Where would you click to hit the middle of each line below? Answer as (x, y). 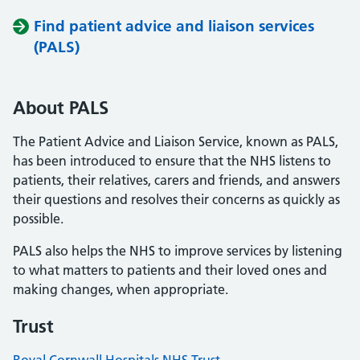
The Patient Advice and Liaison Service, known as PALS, (176, 141)
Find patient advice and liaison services (174, 26)
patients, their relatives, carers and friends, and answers (176, 180)
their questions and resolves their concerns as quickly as (176, 199)
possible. (38, 219)
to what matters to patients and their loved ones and (170, 270)
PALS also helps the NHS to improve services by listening (178, 251)
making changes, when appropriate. (121, 289)
